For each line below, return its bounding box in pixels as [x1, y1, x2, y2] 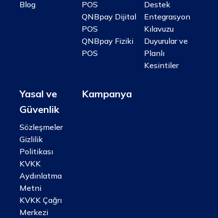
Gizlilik [19, 134, 43, 144]
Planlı [144, 48, 164, 58]
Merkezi [19, 207, 48, 217]
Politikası [19, 146, 53, 156]
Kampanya [82, 87, 132, 100]
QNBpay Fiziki [82, 36, 133, 46]
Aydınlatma [19, 170, 62, 181]
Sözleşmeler [19, 122, 63, 132]
